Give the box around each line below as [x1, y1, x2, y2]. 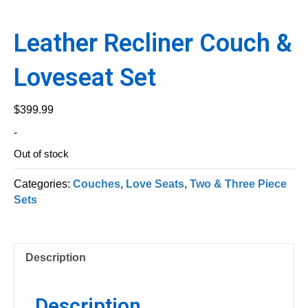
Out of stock [14, 148, 69, 159]
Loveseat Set [14, 63, 156, 92]
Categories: [14, 177, 73, 190]
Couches [73, 177, 120, 190]
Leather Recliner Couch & [14, 28, 292, 58]
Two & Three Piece [190, 177, 287, 190]
